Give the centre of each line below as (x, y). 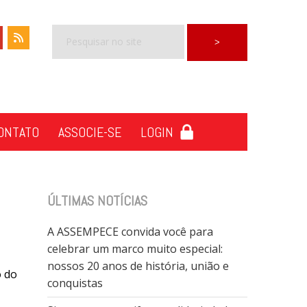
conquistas (75, 283)
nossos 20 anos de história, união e (138, 266)
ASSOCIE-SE (90, 132)
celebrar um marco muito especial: (135, 249)
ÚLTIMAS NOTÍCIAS (97, 201)
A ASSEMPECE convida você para (130, 232)
